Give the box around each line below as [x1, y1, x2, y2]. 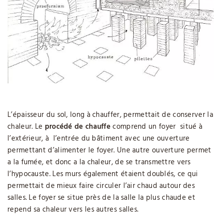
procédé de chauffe [44, 120, 111, 133]
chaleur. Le [7, 120, 45, 133]
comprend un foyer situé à [110, 120, 203, 133]
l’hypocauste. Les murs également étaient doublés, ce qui [7, 168, 198, 180]
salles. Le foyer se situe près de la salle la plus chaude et [7, 191, 195, 204]
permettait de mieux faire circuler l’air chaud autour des [7, 180, 195, 192]
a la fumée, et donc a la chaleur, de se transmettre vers [7, 156, 191, 168]
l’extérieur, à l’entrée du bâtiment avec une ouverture [7, 132, 190, 145]
